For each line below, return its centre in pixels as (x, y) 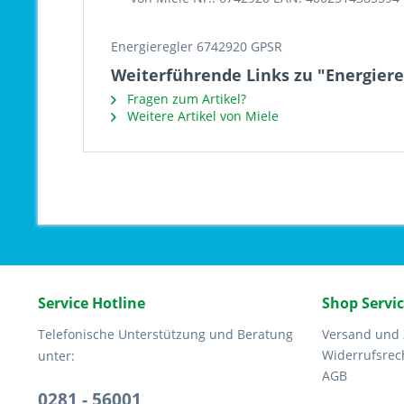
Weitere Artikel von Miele (201, 116)
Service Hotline (92, 303)
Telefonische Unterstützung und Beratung (165, 334)
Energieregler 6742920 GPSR (197, 46)
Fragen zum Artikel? (185, 99)
